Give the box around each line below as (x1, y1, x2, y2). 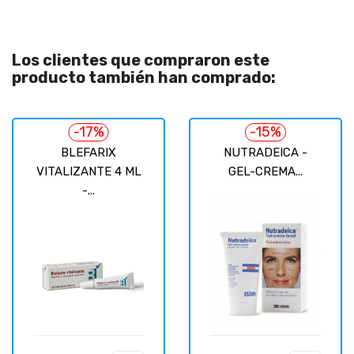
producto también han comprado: (12, 67, 276, 87)
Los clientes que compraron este (12, 50, 269, 70)
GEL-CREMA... (228, 164, 303, 179)
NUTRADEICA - (224, 145, 307, 160)
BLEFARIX (61, 145, 116, 160)
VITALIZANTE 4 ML (36, 164, 141, 179)
